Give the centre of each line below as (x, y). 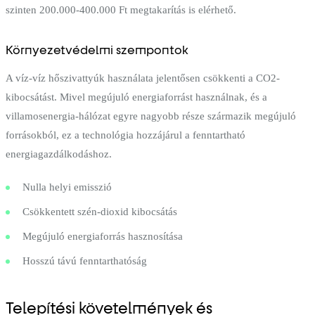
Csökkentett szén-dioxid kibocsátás (100, 211)
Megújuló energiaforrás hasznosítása (103, 236)
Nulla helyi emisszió (67, 187)
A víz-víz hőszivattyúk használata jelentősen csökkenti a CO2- (143, 78)
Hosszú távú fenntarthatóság (85, 261)
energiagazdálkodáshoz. (59, 154)
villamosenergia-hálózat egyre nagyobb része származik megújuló (151, 116)
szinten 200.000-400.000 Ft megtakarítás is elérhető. (121, 9)
